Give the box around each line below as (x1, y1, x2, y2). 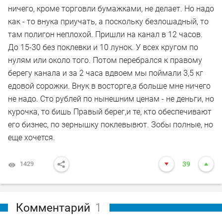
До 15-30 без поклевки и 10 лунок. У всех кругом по (8, 43, 198, 53)
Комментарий (16, 201, 90, 215)
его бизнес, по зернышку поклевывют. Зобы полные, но (8, 120, 213, 130)
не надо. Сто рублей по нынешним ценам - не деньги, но (8, 94, 214, 104)
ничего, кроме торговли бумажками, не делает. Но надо (8, 4, 214, 14)
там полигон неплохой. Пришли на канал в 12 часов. (8, 30, 203, 40)
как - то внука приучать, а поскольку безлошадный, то (8, 17, 209, 27)
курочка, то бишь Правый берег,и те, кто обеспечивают (8, 107, 212, 117)
